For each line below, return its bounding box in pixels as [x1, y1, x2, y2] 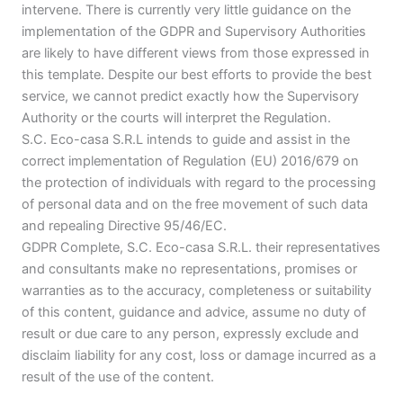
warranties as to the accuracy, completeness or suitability [22, 282, 372, 300]
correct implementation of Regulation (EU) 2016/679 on [22, 153, 359, 170]
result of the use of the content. [22, 369, 214, 386]
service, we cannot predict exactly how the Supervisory [22, 88, 359, 105]
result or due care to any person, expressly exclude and [22, 326, 359, 343]
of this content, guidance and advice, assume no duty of [22, 304, 366, 321]
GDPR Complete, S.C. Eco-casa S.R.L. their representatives [22, 239, 381, 256]
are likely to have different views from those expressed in [22, 45, 370, 62]
